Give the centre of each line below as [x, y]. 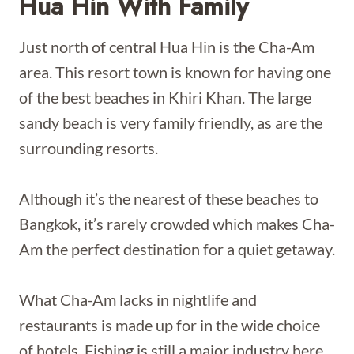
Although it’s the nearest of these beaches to [169, 198]
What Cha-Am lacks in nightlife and [138, 299]
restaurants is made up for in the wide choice [169, 325]
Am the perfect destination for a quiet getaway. [177, 249]
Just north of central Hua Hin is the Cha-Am [167, 47]
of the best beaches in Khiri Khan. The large [165, 97]
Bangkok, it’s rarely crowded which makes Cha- [177, 224]
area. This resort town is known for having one [175, 72]
